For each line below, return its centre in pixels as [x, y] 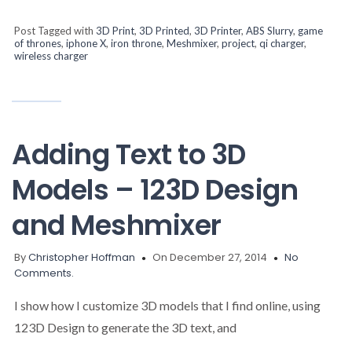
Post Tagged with [55, 30]
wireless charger [51, 55]
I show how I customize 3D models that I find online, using [167, 305]
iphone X [86, 43]
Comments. [44, 273]
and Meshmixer [117, 225]
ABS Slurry [269, 30]
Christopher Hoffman [82, 257]
